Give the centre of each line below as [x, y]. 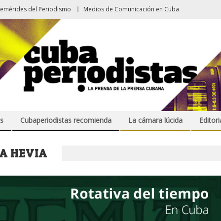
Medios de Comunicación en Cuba [131, 9]
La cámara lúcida [155, 120]
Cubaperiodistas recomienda [66, 120]
